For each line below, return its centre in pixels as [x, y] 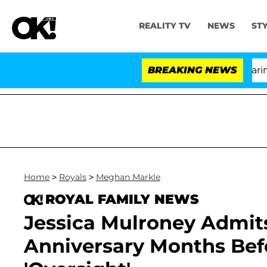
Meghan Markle [128, 177]
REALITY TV [164, 26]
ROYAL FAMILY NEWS [122, 199]
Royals [73, 177]
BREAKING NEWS [193, 70]
